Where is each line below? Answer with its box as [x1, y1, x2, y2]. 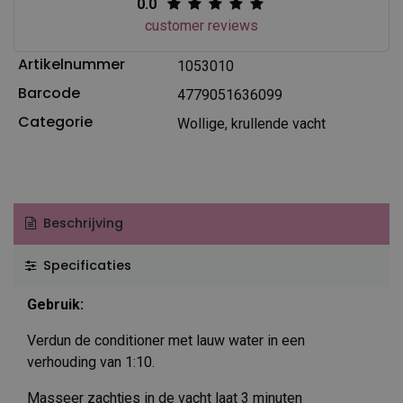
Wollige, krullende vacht [176, 114, 326, 132]
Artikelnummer [17, 53, 125, 75]
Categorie [17, 111, 93, 132]
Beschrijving [39, 214, 123, 233]
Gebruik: [27, 295, 84, 313]
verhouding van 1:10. [27, 353, 155, 371]
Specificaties [39, 255, 131, 274]
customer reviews [144, 16, 258, 34]
